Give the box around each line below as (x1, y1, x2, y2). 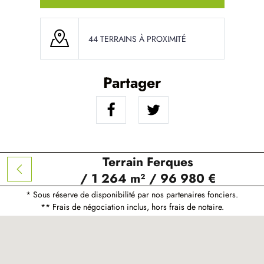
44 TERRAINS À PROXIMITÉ (88, 32, 186, 45)
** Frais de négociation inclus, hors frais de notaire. (40, 201, 224, 213)
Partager (103, 72, 161, 93)
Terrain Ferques (103, 153, 194, 171)
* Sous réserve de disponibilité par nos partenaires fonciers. (26, 189, 238, 200)
